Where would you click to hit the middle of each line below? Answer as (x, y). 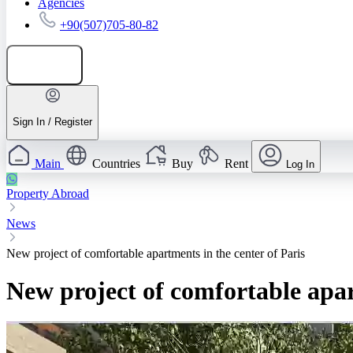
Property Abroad (48, 194)
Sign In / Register (52, 121)
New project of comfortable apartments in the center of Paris (156, 254)
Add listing (52, 65)
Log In (300, 165)
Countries (116, 164)
